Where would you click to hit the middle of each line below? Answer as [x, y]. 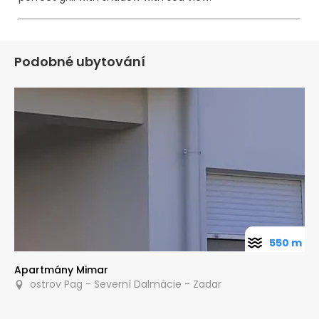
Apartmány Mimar [61, 270]
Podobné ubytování [80, 62]
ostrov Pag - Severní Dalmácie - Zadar [123, 284]
